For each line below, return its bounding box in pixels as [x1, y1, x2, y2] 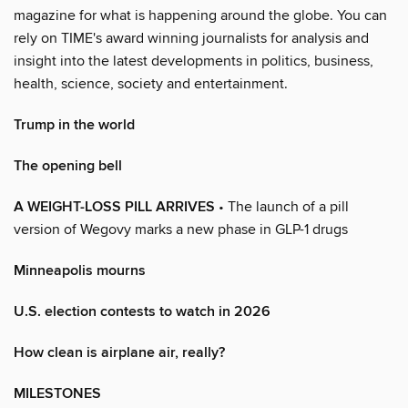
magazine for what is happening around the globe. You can [14, 5, 387, 25]
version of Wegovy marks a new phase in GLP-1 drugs [14, 219, 348, 239]
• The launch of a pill [215, 197, 349, 216]
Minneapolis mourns [14, 260, 146, 280]
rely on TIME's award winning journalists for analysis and [14, 28, 369, 47]
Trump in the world [14, 115, 135, 135]
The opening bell [14, 156, 122, 176]
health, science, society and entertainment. [14, 74, 288, 93]
